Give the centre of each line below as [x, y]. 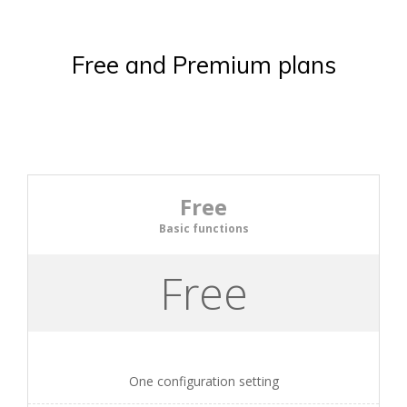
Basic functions [203, 228]
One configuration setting [203, 381]
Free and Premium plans [203, 65]
